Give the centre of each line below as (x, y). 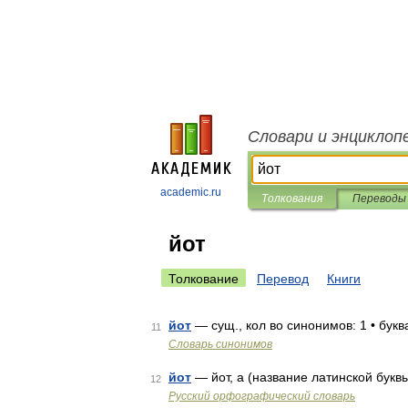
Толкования (292, 199)
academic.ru (191, 192)
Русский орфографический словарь (262, 396)
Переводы (379, 199)
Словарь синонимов (220, 344)
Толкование (204, 279)
